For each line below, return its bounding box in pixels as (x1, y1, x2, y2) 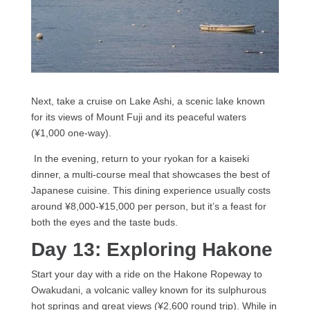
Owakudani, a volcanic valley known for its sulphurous (30, 284, 266, 296)
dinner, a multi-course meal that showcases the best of (30, 169, 270, 181)
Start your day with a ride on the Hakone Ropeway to (30, 268, 262, 280)
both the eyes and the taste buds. (30, 217, 178, 228)
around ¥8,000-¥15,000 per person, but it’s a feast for (30, 201, 266, 212)
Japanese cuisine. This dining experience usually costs (30, 185, 271, 197)
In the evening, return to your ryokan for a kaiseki (30, 153, 249, 165)
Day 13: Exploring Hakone (30, 239, 273, 261)
